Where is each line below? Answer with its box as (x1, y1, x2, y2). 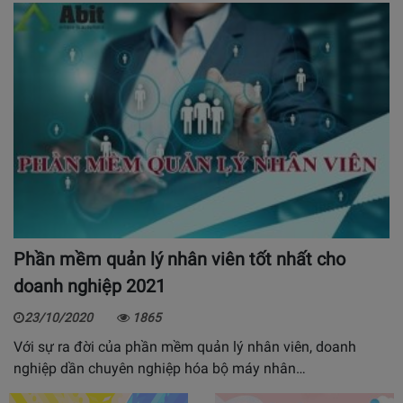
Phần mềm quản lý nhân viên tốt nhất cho (13, 248, 345, 271)
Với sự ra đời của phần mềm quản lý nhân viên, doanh (13, 338, 356, 356)
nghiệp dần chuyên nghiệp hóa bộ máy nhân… (13, 360, 306, 378)
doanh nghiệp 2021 (13, 275, 166, 298)
